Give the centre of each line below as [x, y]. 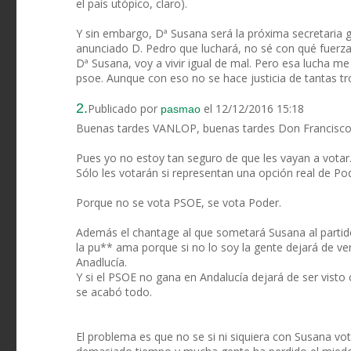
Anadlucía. [101, 262]
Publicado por [124, 109]
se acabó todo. [114, 292]
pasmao [181, 109]
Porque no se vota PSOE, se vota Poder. [179, 203]
